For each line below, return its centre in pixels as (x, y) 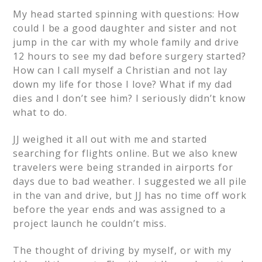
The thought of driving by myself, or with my (122, 250)
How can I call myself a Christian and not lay (120, 70)
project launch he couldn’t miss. (90, 223)
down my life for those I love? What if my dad (123, 84)
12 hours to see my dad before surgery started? (130, 56)
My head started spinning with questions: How (126, 14)
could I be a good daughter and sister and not (125, 28)
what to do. (40, 112)
